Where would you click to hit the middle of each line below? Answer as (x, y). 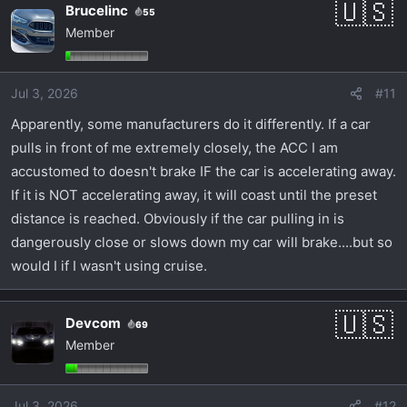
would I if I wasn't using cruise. (109, 265)
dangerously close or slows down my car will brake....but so (202, 242)
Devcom (93, 323)
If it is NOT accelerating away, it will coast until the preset (194, 194)
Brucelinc (97, 11)
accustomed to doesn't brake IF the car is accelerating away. (203, 171)
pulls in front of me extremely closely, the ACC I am (174, 147)
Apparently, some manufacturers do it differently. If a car (191, 124)
